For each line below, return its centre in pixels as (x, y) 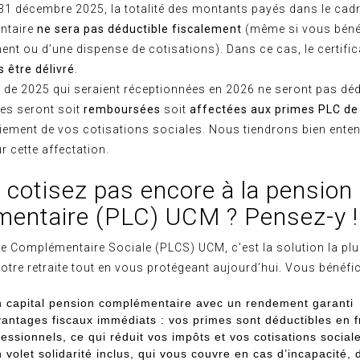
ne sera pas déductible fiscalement (139, 29)
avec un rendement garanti (273, 303)
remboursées (124, 109)
